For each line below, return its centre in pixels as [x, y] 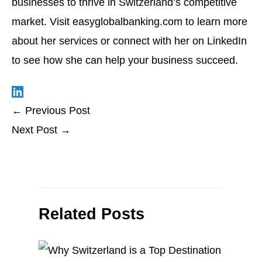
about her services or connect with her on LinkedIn [129, 40]
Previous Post [56, 110]
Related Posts [91, 213]
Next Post [36, 129]
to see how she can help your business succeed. [125, 60]
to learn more [215, 21]
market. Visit [42, 21]
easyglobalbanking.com [127, 21]
